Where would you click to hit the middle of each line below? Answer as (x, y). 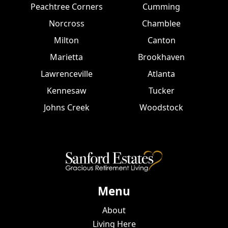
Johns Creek (66, 107)
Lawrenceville (66, 74)
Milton (67, 40)
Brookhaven (162, 57)
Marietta (67, 57)
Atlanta (162, 74)
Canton (161, 40)
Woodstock (162, 107)
